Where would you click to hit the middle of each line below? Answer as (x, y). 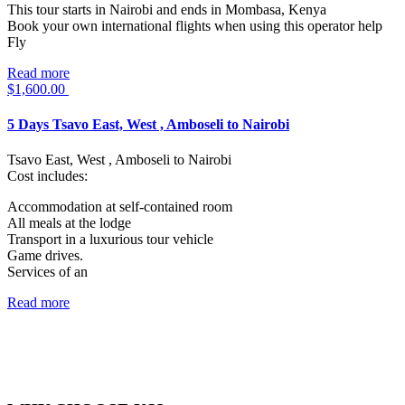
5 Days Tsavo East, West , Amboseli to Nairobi (148, 124)
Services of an (47, 272)
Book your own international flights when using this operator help (195, 25)
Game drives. (45, 256)
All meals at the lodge (69, 223)
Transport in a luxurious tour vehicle (110, 240)
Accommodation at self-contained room (120, 207)
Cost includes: (47, 176)
